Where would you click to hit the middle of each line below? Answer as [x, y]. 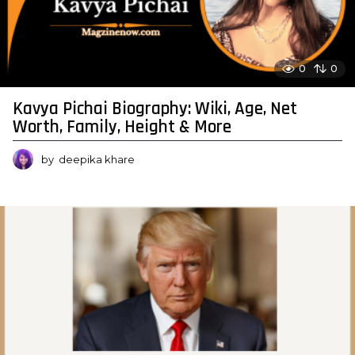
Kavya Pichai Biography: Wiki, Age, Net [155, 109]
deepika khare [97, 160]
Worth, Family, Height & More [122, 128]
